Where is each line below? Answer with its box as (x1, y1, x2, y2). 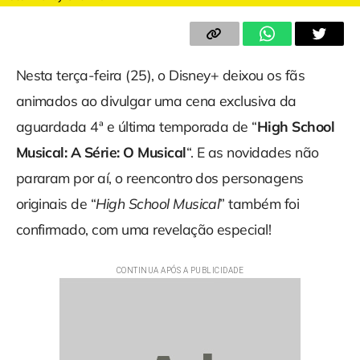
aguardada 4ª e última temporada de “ (15, 117, 257, 136)
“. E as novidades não (186, 143, 319, 162)
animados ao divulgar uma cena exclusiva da (15, 92, 297, 110)
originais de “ (15, 194, 96, 213)
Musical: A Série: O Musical (15, 143, 186, 162)
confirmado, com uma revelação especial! (15, 220, 272, 239)
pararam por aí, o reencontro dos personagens (15, 169, 304, 187)
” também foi (219, 194, 300, 213)
